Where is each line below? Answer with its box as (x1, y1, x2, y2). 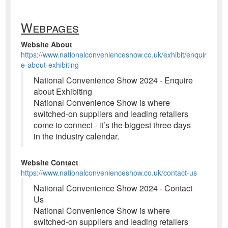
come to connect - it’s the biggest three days (34, 119, 191, 131)
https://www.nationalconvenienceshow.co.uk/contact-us (21, 167, 197, 178)
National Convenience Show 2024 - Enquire (34, 74, 193, 86)
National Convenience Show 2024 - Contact (34, 182, 193, 194)
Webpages (21, 18, 79, 36)
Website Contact (21, 157, 79, 167)
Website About (21, 39, 73, 49)
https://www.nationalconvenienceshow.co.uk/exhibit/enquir (21, 49, 207, 60)
